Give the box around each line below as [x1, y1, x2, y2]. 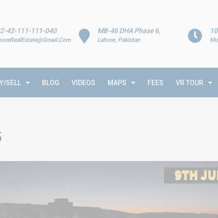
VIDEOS [72, 79, 95, 87]
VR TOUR [176, 79, 203, 87]
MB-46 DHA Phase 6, [97, 27, 161, 35]
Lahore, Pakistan [97, 36, 141, 43]
